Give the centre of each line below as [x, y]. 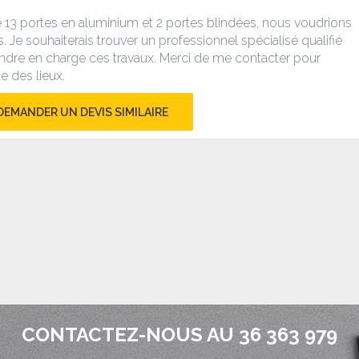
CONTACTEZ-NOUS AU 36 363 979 [179, 335]
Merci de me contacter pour [240, 58]
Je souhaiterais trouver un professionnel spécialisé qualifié [176, 40]
